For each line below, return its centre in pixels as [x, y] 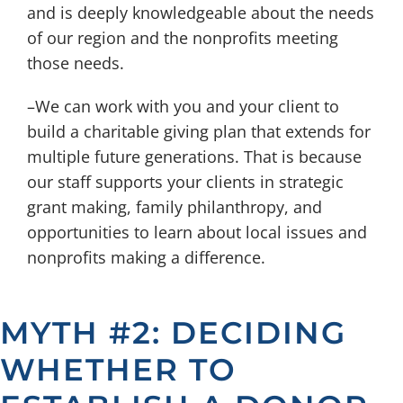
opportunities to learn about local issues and [197, 233]
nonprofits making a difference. [146, 258]
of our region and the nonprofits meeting [182, 38]
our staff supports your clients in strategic [185, 182]
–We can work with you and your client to [183, 107]
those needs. [75, 63]
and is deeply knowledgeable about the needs [200, 13]
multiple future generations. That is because [194, 157]
